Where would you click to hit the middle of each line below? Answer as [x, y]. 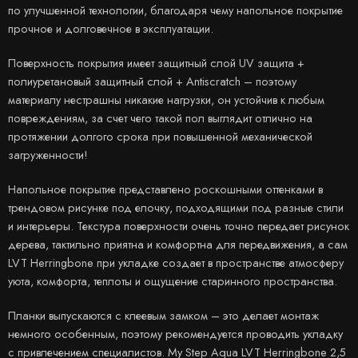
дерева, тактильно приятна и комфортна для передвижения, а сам [178, 244]
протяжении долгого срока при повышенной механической [160, 136]
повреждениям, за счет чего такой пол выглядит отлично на [160, 117]
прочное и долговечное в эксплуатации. [111, 28]
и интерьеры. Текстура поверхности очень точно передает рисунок [179, 225]
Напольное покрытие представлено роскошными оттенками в [165, 189]
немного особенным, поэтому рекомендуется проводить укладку [175, 333]
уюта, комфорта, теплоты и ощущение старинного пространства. [173, 280]
